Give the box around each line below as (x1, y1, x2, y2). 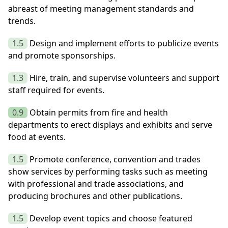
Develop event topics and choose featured (30, 213, 192, 224)
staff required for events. (8, 84, 104, 96)
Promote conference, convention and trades (30, 154, 201, 165)
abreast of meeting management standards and (8, 3, 194, 15)
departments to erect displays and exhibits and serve (8, 119, 212, 131)
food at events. (8, 131, 66, 143)
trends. (8, 15, 36, 27)
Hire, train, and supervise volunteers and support (30, 72, 219, 84)
